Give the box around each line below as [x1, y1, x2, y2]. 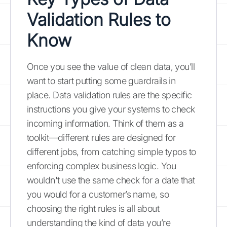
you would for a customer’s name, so [27, 189, 169, 200]
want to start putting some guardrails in [27, 75, 176, 86]
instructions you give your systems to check [27, 104, 195, 115]
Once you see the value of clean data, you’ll [27, 61, 195, 72]
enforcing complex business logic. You [27, 161, 176, 171]
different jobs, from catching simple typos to [27, 146, 196, 157]
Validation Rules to [27, 9, 171, 30]
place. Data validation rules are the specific [27, 90, 192, 100]
